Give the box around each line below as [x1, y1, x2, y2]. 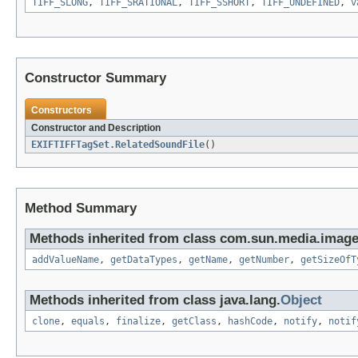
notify [284, 316, 317, 328]
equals [71, 316, 105, 328]
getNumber [239, 254, 289, 266]
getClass [172, 316, 217, 328]
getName [189, 254, 228, 266]
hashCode [228, 316, 272, 328]
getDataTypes [110, 254, 177, 266]
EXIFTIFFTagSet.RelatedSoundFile [31, 139, 205, 151]
